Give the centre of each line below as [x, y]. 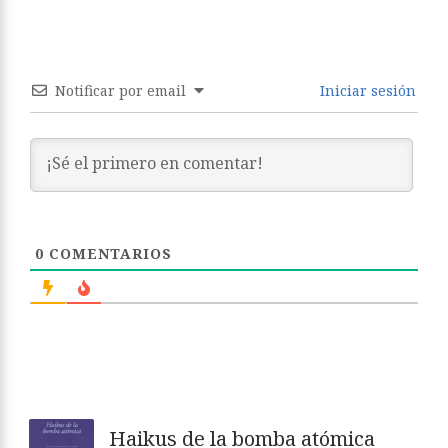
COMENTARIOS [108, 254]
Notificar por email [120, 91]
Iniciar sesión [366, 91]
